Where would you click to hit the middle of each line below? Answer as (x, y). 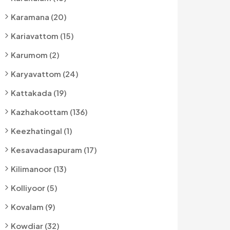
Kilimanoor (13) (39, 169)
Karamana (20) (39, 17)
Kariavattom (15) (42, 36)
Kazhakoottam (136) (49, 112)
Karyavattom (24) (45, 74)
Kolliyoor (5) (34, 188)
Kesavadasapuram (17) (54, 150)
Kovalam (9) (33, 207)
